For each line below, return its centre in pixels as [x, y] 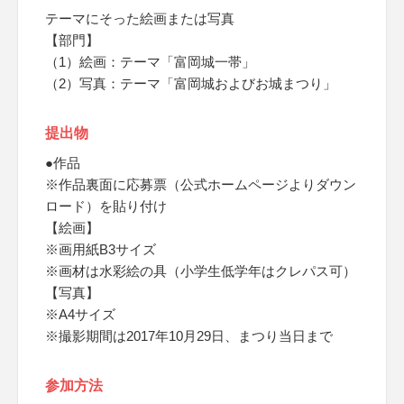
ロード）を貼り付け [106, 206]
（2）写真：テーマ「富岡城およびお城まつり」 [191, 83]
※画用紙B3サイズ [101, 249]
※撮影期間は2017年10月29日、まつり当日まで [189, 336]
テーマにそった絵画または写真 [140, 18]
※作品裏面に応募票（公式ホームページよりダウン [201, 184]
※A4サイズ [80, 314]
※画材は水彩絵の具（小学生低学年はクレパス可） [201, 271]
